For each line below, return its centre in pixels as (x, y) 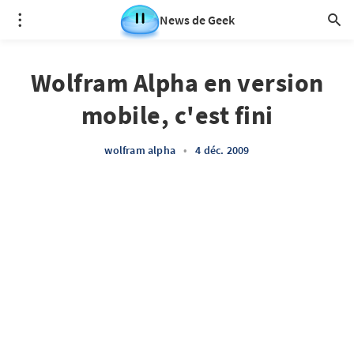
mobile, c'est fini (177, 115)
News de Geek (197, 20)
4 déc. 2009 (222, 150)
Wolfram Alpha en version (177, 83)
